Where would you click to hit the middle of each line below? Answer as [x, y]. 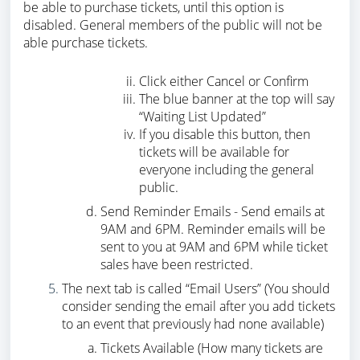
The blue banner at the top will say [237, 99]
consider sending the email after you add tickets [198, 307]
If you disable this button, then [225, 135]
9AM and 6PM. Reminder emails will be [213, 229]
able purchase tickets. [87, 43]
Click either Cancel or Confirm [224, 82]
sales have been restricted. [177, 265]
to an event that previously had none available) [193, 324]
